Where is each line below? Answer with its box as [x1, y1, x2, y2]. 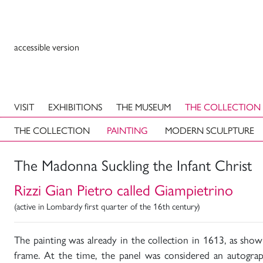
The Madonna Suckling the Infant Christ [14, 154, 252, 176]
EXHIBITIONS [48, 100, 102, 113]
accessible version [14, 39, 79, 53]
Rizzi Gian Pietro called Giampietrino [14, 178, 233, 200]
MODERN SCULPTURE [164, 123, 254, 137]
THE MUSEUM [116, 100, 171, 113]
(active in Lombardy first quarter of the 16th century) [14, 200, 200, 212]
